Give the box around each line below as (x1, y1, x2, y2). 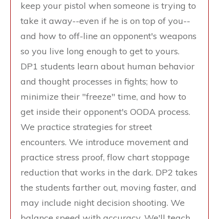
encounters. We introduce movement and (21, 136, 189, 148)
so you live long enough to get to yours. (21, 45, 179, 57)
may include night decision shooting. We (21, 197, 185, 209)
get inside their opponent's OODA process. (21, 106, 190, 118)
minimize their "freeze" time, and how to (21, 91, 186, 103)
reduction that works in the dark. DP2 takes (21, 167, 197, 178)
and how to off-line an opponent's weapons (21, 30, 197, 42)
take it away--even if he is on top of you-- (21, 15, 190, 27)
